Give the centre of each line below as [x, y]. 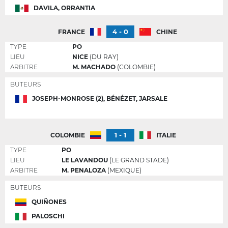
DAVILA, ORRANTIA [65, 8]
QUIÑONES [49, 202]
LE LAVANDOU [85, 160]
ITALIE [166, 135]
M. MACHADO [95, 67]
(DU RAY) [103, 57]
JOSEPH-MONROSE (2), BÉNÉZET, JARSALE [99, 98]
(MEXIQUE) [124, 170]
